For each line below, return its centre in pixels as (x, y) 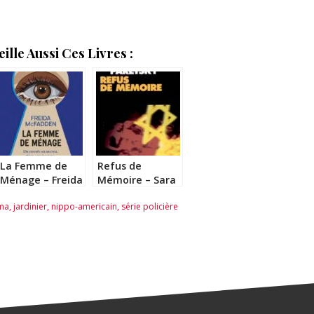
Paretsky (119, 194)
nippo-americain (84, 207)
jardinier (30, 207)
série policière (150, 207)
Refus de (120, 166)
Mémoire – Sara (137, 180)
